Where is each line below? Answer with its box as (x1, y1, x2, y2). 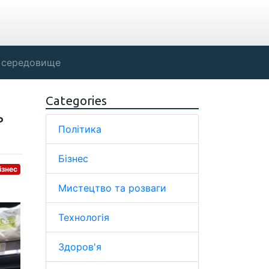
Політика (58, 123, 101, 135)
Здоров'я (58, 241, 101, 253)
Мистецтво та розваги (58, 182, 166, 194)
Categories (46, 94, 107, 107)
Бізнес (58, 153, 88, 165)
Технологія (58, 211, 109, 223)
